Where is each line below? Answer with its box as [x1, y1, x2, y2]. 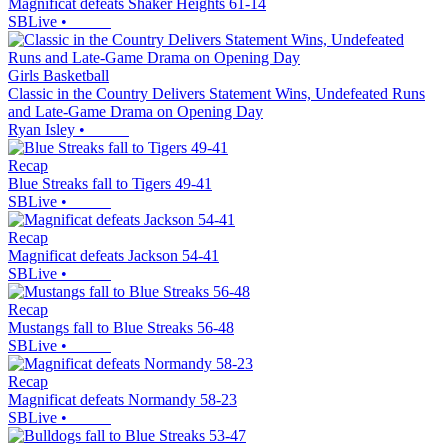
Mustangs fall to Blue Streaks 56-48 [8, 318, 234, 336]
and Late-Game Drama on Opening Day [8, 102, 263, 120]
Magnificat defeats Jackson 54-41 [8, 246, 219, 264]
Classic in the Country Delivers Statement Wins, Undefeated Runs [8, 84, 425, 102]
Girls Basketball [8, 66, 109, 84]
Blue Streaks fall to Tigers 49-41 [8, 174, 212, 192]
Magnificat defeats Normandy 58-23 [8, 390, 237, 408]
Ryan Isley [8, 120, 75, 138]
